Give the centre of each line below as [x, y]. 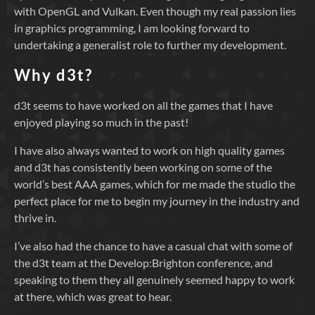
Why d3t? [53, 75]
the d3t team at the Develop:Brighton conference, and [143, 263]
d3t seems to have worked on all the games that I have [143, 105]
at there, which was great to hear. [93, 297]
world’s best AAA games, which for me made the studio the [155, 184]
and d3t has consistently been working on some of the [143, 167]
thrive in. [35, 218]
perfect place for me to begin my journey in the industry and [157, 201]
